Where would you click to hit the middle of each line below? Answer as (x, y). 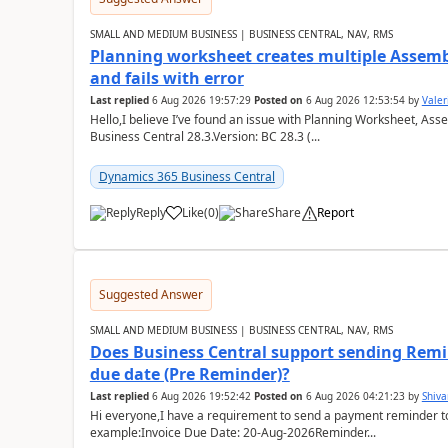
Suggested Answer (150, 294)
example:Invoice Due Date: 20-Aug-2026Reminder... (232, 432)
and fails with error (166, 78)
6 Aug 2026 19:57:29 (201, 100)
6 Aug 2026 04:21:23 (355, 396)
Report (335, 212)
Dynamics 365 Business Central (186, 176)
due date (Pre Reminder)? (189, 374)
